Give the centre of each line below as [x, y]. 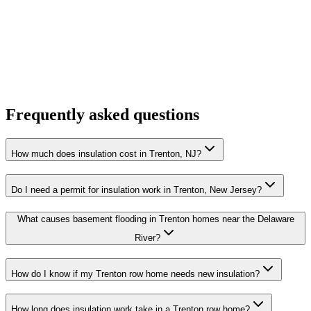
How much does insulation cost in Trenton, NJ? [106, 154]
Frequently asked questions [102, 115]
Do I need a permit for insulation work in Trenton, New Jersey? [136, 190]
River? [147, 237]
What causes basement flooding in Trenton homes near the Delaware [155, 219]
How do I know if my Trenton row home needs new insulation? [135, 274]
